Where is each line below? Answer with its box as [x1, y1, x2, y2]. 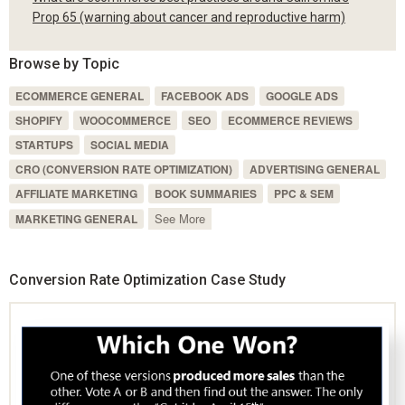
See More [154, 210, 205, 228]
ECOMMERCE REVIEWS [227, 112, 353, 129]
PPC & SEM [273, 185, 334, 202]
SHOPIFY [14, 112, 62, 129]
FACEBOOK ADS [160, 88, 249, 105]
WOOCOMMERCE [79, 112, 171, 129]
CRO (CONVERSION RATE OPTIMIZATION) [14, 161, 232, 178]
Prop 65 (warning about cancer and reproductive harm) [32, 10, 345, 25]
